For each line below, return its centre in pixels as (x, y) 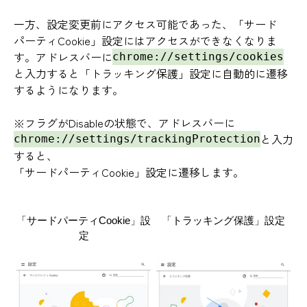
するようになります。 (69, 89)
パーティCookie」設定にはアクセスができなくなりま (145, 40)
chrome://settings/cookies (198, 56)
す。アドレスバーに (63, 57)
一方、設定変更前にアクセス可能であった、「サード (145, 24)
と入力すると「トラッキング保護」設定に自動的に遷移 (151, 73)
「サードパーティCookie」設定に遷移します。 (129, 172)
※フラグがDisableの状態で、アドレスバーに (124, 122)
